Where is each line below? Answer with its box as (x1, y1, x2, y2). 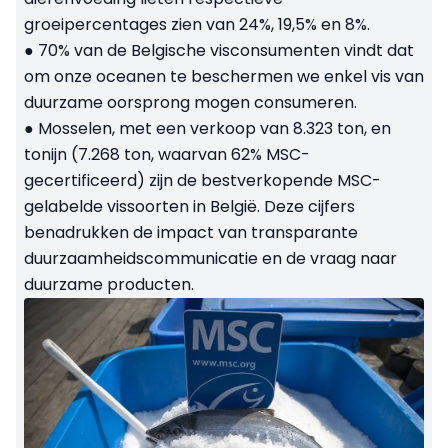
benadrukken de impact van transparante (24, 220, 358, 244)
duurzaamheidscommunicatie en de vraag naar (24, 246, 397, 270)
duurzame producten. (24, 272, 194, 296)
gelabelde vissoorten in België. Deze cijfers (24, 194, 355, 218)
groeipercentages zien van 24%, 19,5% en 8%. (24, 12, 370, 36)
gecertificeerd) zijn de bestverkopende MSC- (24, 168, 381, 192)
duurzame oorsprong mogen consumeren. (24, 90, 357, 114)
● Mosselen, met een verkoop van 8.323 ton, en (24, 116, 391, 140)
